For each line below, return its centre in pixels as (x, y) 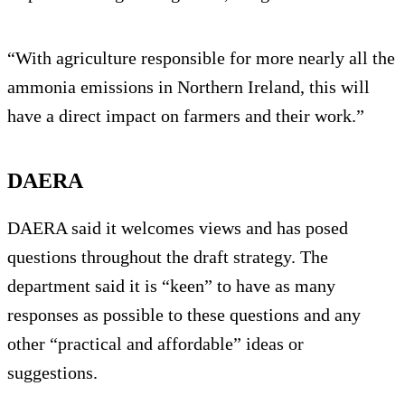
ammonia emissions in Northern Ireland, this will (188, 87)
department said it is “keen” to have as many (171, 286)
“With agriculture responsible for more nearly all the (201, 58)
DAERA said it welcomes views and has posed (178, 228)
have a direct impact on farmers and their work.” (186, 116)
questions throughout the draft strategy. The (168, 257)
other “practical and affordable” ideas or (155, 344)
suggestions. (52, 373)
